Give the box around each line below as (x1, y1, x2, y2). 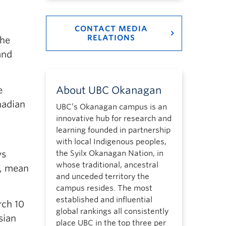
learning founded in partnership (55, 126, 171, 135)
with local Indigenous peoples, (55, 137, 166, 146)
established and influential (55, 195, 152, 204)
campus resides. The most (55, 184, 152, 193)
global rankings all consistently (55, 207, 168, 216)
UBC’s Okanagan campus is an (55, 102, 167, 111)
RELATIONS (87, 33, 135, 42)
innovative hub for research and (55, 114, 172, 123)
